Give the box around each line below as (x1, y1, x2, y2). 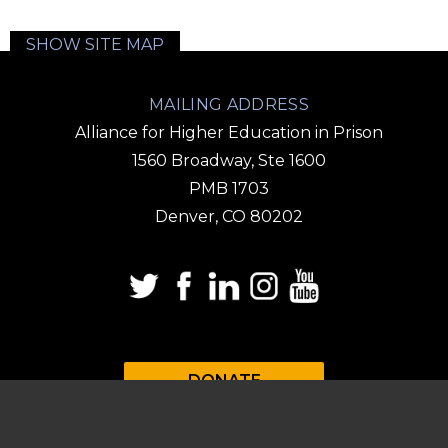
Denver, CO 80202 (155, 207, 303, 227)
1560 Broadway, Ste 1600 (132, 151, 326, 171)
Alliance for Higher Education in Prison (75, 123, 383, 143)
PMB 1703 (189, 179, 269, 199)
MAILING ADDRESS (149, 95, 309, 115)
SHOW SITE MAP (26, 35, 164, 55)
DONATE (187, 371, 261, 391)
